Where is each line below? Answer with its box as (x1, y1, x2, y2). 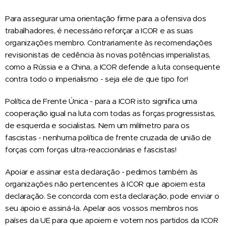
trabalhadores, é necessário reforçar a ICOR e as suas (5, 25, 193, 35)
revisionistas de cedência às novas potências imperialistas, (5, 49, 211, 60)
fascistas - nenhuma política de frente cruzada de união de (5, 132, 211, 142)
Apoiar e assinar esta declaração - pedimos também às (5, 166, 198, 177)
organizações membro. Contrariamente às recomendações (5, 37, 213, 47)
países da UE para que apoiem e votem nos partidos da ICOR (5, 215, 218, 225)
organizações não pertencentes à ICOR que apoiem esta (5, 179, 206, 189)
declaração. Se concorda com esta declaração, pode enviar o (5, 191, 219, 201)
